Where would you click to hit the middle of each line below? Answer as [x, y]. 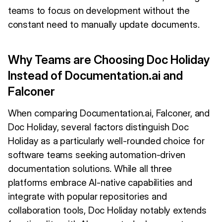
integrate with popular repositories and [87, 197]
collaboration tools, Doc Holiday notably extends [107, 211]
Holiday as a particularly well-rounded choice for [106, 141]
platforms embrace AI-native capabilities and [100, 183]
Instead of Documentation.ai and [95, 76]
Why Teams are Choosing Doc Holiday [109, 60]
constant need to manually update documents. [104, 25]
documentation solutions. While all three [90, 169]
